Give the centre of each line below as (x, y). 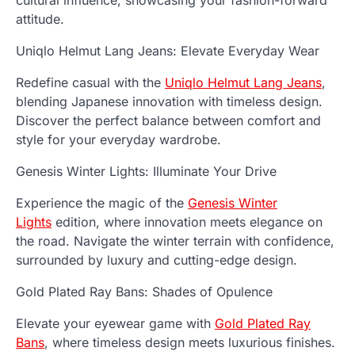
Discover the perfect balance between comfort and (168, 121)
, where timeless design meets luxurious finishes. (190, 343)
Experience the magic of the (102, 203)
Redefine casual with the (90, 83)
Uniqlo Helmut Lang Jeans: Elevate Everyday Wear (168, 51)
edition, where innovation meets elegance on (187, 222)
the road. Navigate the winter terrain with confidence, (175, 241)
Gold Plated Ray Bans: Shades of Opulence (144, 292)
